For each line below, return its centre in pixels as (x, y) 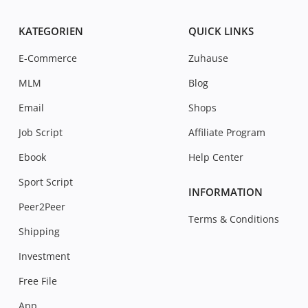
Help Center (216, 157)
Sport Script (46, 182)
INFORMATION (226, 192)
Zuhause (209, 58)
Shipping (40, 231)
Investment (45, 256)
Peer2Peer (42, 207)
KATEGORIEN (51, 31)
